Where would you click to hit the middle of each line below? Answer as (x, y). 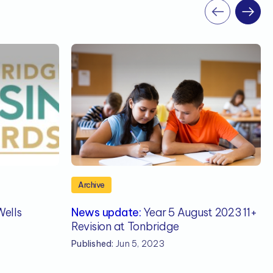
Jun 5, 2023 (139, 244)
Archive (91, 185)
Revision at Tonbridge (125, 227)
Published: (93, 244)
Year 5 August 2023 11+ (199, 213)
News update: (106, 213)
